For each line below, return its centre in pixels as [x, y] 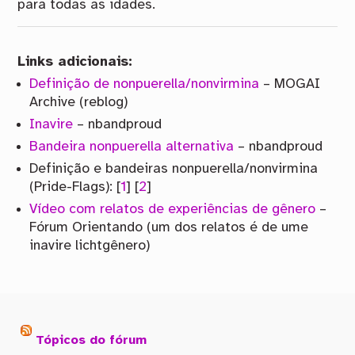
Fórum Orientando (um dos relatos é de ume [169, 228]
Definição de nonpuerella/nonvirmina [145, 84]
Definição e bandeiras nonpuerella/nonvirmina [174, 169]
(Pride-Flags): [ [75, 187]
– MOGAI [290, 84]
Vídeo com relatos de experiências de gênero [173, 210]
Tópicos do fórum [92, 340]
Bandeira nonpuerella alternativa [132, 147]
